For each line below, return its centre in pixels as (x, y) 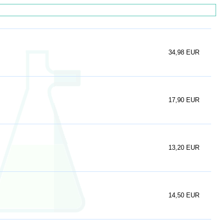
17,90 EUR (184, 100)
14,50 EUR (184, 195)
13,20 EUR (184, 148)
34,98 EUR (184, 52)
